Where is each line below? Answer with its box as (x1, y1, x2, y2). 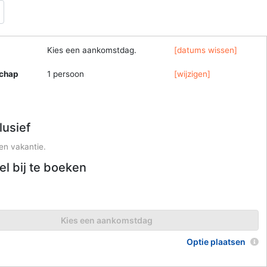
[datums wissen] (174, 45, 238, 55)
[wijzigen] (174, 69, 211, 79)
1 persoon (47, 69, 85, 79)
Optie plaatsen (187, 237, 248, 247)
